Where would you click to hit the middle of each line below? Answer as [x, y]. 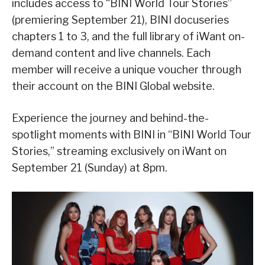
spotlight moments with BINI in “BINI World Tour [132, 135]
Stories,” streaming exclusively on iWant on [119, 151]
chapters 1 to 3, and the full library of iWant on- [128, 37]
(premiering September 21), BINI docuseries [120, 20]
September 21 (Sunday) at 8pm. [90, 168]
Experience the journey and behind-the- [110, 118]
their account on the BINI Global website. [113, 86]
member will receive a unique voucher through [127, 70]
